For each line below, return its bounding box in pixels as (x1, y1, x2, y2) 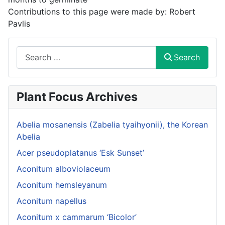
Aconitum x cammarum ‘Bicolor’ (17, 211, 137, 222)
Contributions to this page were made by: (8, 6, 169, 17)
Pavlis (8, 18, 30, 29)
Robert (169, 6, 195, 17)
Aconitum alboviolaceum (17, 163, 110, 174)
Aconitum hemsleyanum (17, 179, 107, 190)
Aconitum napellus (17, 195, 86, 206)
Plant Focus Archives (17, 89, 138, 104)
